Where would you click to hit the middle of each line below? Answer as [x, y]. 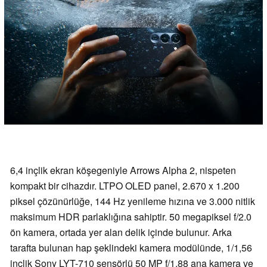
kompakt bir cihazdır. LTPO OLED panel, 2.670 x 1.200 [125, 185]
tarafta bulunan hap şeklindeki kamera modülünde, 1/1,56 [131, 247]
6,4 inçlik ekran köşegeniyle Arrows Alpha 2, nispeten [123, 170]
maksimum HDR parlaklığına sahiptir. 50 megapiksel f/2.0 [131, 216]
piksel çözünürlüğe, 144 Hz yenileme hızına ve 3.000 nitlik [133, 201]
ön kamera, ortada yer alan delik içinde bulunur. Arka [121, 232]
